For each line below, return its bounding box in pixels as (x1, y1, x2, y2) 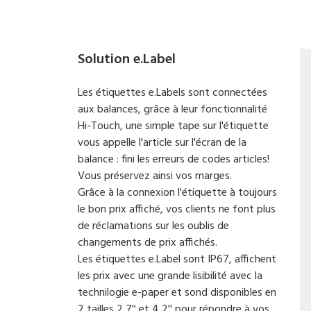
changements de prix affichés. (78, 234, 217, 252)
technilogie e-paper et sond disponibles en (78, 284, 276, 302)
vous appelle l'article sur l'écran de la (78, 134, 246, 152)
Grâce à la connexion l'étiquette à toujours (78, 184, 277, 202)
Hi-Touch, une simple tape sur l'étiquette (78, 117, 269, 135)
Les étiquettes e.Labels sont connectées (78, 84, 267, 102)
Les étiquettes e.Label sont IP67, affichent (78, 251, 276, 269)
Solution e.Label (78, 49, 176, 71)
